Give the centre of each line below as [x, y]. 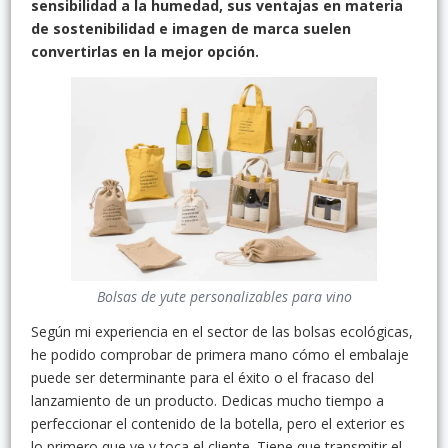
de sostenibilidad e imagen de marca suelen [191, 28]
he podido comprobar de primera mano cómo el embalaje [220, 354]
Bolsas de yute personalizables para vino [224, 296]
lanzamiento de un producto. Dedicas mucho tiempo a [207, 400]
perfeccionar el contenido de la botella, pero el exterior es [218, 423]
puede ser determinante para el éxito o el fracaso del [202, 377]
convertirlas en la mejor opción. [145, 51]
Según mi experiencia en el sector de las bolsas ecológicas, [222, 331]
